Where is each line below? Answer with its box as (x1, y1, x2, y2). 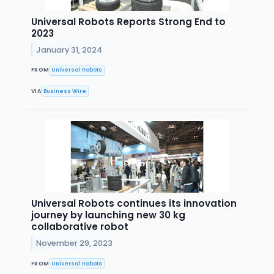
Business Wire (43, 87, 87, 95)
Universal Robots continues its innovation (31, 197, 237, 210)
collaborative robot (31, 220, 128, 234)
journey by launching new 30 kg (31, 209, 185, 222)
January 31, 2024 (36, 44, 103, 55)
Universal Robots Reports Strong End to (31, 15, 226, 28)
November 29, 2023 (36, 238, 113, 249)
